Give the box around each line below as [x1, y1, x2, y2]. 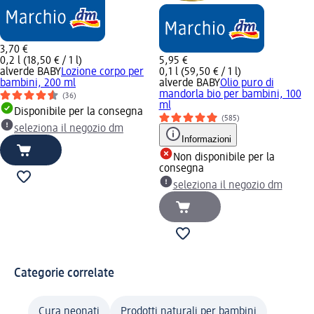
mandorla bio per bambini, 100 [158, 88, 301, 100]
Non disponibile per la [172, 151, 275, 163]
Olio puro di [219, 77, 274, 89]
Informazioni [181, 133, 231, 144]
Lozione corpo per [61, 66, 144, 78]
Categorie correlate [14, 266, 114, 280]
